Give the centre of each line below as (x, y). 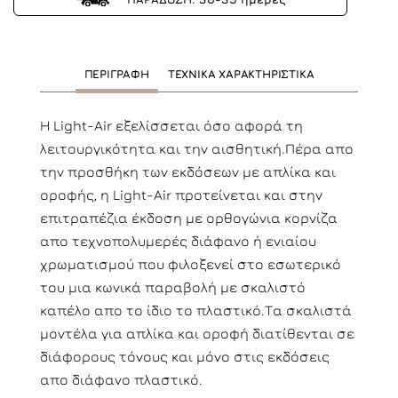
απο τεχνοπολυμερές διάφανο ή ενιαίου (178, 241)
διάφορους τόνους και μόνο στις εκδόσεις (185, 356)
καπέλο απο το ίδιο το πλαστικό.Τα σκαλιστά (196, 310)
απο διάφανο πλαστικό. (121, 379)
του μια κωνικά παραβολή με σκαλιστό (173, 287)
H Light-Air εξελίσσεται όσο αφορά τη (171, 125)
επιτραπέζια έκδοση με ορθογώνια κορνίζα (189, 218)
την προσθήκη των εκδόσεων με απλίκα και (188, 171)
